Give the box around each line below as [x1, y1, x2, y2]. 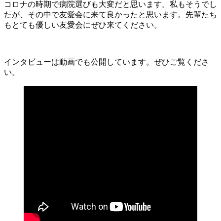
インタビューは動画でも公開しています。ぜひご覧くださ [4, 58, 209, 67]
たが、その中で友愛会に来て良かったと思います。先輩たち [4, 10, 217, 19]
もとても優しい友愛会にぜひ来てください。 [4, 21, 162, 30]
